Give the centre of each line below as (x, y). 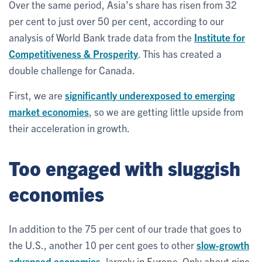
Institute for (220, 37)
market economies (49, 111)
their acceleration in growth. (69, 127)
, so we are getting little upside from (166, 111)
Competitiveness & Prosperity (73, 53)
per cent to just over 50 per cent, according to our (116, 20)
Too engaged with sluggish (125, 167)
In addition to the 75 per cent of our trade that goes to (125, 228)
